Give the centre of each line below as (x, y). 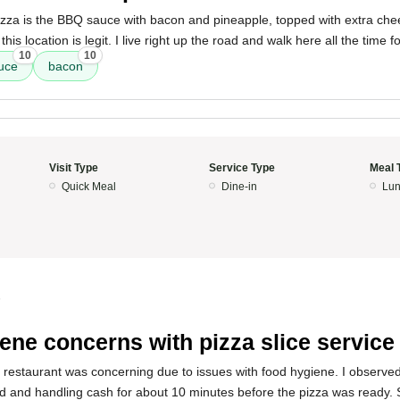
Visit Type (73, 168)
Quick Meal (88, 187)
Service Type (242, 168)
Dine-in (239, 187)
